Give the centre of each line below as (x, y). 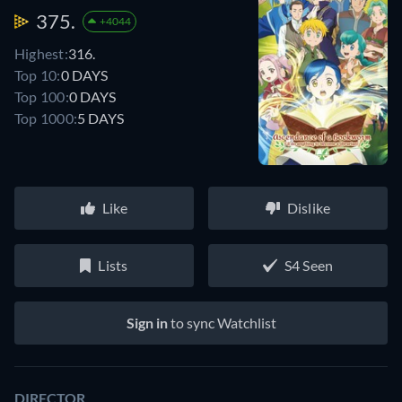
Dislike (309, 207)
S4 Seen (309, 265)
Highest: (41, 53)
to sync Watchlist (222, 322)
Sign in (147, 322)
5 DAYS (101, 118)
